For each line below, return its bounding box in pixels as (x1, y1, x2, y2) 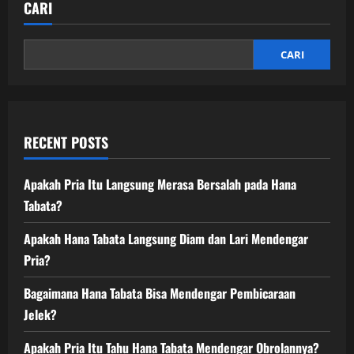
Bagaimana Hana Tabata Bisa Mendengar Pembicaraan (24, 283, 296, 303)
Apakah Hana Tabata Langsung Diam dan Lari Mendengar (24, 228, 308, 248)
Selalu (94, 36, 126, 51)
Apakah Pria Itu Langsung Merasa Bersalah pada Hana (24, 174, 296, 194)
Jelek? (24, 304, 57, 324)
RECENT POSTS (24, 131, 108, 153)
